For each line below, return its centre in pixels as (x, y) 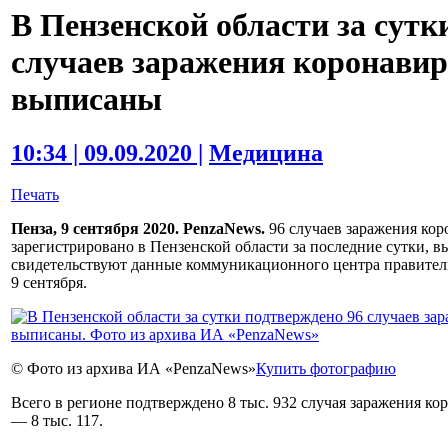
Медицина (266, 152)
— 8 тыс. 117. (57, 421)
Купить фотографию (326, 369)
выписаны (86, 99)
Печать (35, 195)
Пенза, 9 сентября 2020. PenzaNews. (138, 229)
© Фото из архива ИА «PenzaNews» (133, 369)
